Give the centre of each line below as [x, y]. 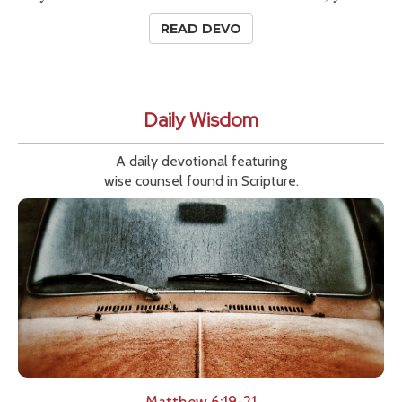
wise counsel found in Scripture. [201, 181]
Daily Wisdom [201, 120]
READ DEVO [201, 29]
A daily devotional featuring [201, 162]
